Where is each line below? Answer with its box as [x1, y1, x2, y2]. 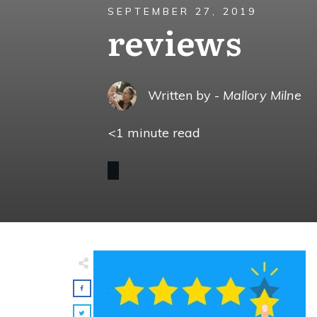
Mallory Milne [222, 87, 301, 104]
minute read [124, 125, 200, 142]
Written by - [147, 87, 223, 104]
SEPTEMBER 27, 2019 [108, 5, 257, 18]
